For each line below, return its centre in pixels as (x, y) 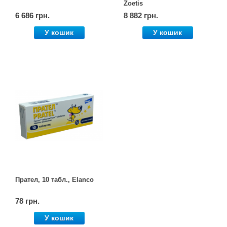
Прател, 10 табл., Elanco (55, 179)
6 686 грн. (33, 15)
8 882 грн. (141, 15)
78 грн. (28, 201)
